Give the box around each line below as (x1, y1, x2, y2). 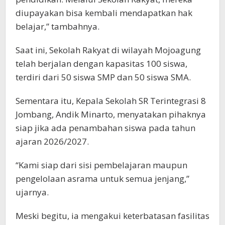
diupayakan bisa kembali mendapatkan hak (16, 7, 192, 19)
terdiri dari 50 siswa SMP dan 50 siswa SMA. (16, 71, 191, 83)
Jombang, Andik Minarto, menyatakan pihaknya (16, 108, 206, 120)
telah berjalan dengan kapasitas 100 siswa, (16, 57, 187, 69)
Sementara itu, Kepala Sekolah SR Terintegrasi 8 (16, 94, 206, 106)
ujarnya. (16, 186, 49, 198)
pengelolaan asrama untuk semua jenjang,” (16, 172, 189, 184)
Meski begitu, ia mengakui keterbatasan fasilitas (16, 209, 209, 221)
